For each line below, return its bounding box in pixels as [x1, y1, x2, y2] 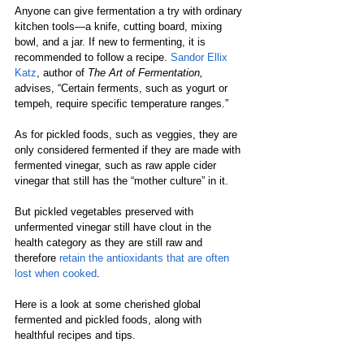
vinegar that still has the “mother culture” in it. [15, 174, 232, 187]
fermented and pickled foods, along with [15, 313, 205, 326]
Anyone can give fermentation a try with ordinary [15, 4, 245, 17]
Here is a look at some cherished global [15, 297, 204, 310]
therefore [15, 251, 59, 264]
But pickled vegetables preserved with [15, 205, 197, 218]
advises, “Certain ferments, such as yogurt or [15, 81, 231, 94]
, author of [37, 66, 88, 79]
